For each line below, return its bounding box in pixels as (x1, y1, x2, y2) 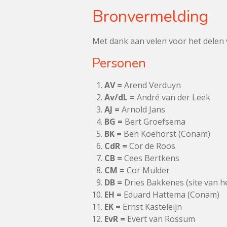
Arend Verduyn (122, 80, 181, 91)
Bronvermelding (92, 6, 208, 27)
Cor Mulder (125, 165, 170, 176)
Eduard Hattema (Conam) (122, 189, 219, 200)
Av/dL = (104, 92, 135, 103)
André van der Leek (135, 92, 210, 103)
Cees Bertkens (122, 153, 179, 164)
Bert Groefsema (123, 116, 185, 127)
